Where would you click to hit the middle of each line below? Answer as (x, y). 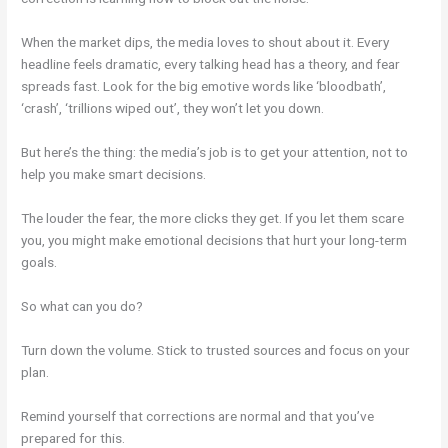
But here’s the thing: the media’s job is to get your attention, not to (215, 152)
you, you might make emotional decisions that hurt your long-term (214, 239)
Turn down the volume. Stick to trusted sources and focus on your (216, 349)
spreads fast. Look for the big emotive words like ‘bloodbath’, (204, 86)
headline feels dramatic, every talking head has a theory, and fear (211, 64)
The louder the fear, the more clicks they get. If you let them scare (213, 217)
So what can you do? (82, 305)
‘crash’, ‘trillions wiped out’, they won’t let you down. (173, 108)
